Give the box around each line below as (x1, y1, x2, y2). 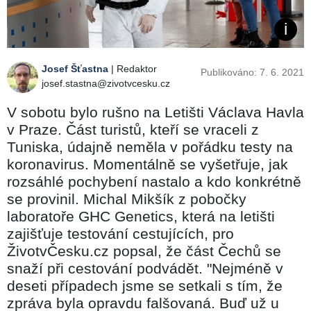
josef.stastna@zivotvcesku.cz (42, 77, 170, 89)
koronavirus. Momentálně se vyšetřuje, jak (7, 155, 288, 172)
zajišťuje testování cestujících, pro (7, 225, 234, 242)
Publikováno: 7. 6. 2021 (201, 66, 304, 78)
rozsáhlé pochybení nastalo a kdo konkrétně (7, 173, 301, 190)
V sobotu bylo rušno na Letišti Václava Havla (7, 103, 304, 120)
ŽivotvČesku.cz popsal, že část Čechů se (7, 242, 281, 259)
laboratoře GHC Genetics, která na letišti (7, 208, 275, 224)
